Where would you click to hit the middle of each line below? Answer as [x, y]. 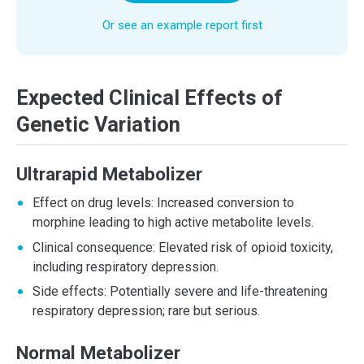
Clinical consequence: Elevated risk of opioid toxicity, [183, 247]
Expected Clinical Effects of [149, 98]
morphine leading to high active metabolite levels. [173, 223]
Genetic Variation [98, 125]
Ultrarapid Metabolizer [109, 174]
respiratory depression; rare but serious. [146, 311]
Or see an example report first [182, 26]
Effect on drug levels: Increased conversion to [163, 203]
